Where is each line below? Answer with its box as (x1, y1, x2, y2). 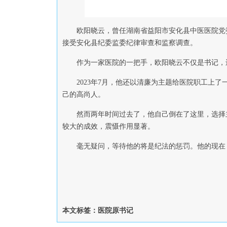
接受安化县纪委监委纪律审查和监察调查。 (62, 39, 197, 47)
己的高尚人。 (62, 91, 105, 98)
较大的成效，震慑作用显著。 (62, 123, 155, 130)
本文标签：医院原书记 (62, 207, 133, 214)
